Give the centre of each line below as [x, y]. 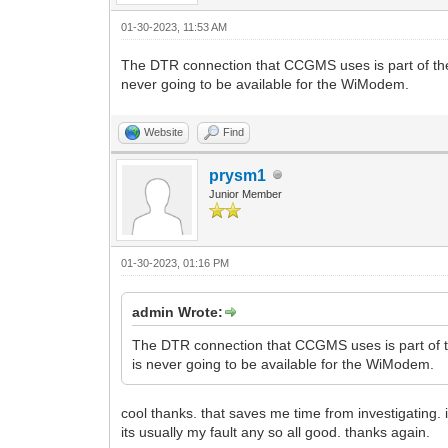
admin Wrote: [178, 311]
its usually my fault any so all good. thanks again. [276, 431]
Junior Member [246, 193]
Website [164, 131]
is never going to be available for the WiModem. [283, 363]
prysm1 [238, 175]
